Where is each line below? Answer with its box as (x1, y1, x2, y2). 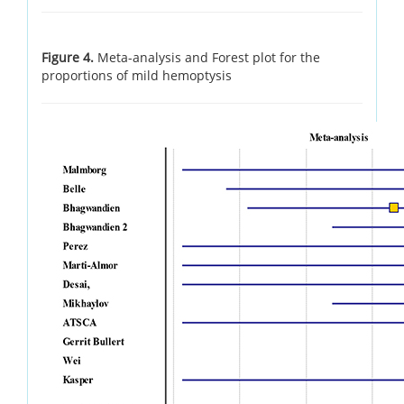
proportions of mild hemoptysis (41, 66, 232, 84)
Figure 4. (41, 48, 97, 66)
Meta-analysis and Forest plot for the (97, 48, 320, 66)
